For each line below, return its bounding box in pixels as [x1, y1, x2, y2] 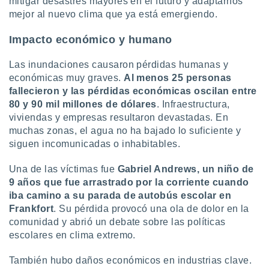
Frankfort [9, 204, 54, 214]
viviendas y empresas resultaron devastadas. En [9, 112, 229, 122]
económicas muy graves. [9, 73, 124, 83]
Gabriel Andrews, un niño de [117, 164, 254, 174]
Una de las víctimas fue [9, 164, 118, 174]
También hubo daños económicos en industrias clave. [9, 255, 252, 265]
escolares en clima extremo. [9, 230, 136, 240]
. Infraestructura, [156, 99, 230, 109]
